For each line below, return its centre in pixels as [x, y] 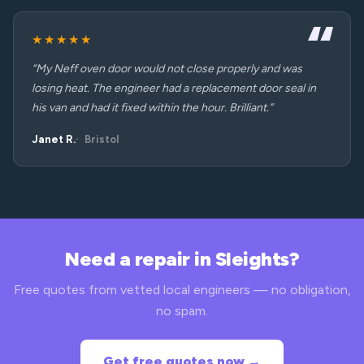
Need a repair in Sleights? [182, 259]
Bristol [102, 139]
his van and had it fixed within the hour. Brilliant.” [152, 108]
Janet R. [54, 139]
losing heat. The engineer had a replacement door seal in [174, 88]
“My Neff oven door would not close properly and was [167, 69]
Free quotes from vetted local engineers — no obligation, [182, 290]
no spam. [182, 311]
